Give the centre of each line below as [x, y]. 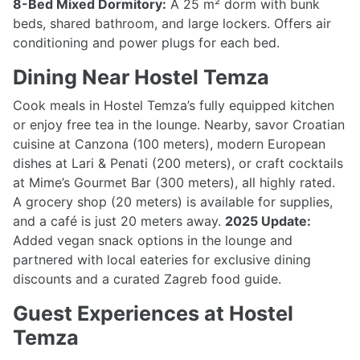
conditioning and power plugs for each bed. [146, 42]
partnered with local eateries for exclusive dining [162, 259]
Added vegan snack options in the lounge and [153, 240]
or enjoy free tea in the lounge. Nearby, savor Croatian [179, 124]
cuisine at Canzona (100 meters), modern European [169, 143]
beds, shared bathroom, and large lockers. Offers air [172, 23]
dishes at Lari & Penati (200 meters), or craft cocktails [178, 163]
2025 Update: [268, 221]
